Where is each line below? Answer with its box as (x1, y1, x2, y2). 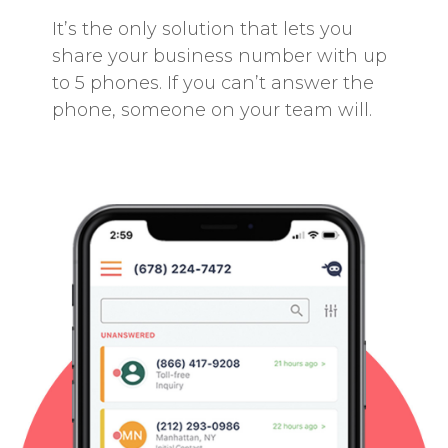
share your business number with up (52, 44, 388, 67)
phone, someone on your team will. (52, 98, 373, 121)
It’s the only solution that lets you (52, 17, 354, 40)
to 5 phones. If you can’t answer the (52, 71, 375, 94)
